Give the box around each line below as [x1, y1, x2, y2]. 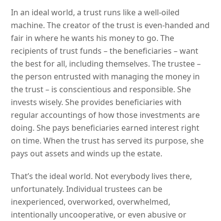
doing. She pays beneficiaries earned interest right [11, 122, 200, 133]
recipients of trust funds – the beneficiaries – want [11, 45, 199, 56]
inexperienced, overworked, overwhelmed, [11, 196, 171, 207]
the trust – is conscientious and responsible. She [11, 83, 191, 95]
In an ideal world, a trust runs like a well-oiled [11, 6, 180, 18]
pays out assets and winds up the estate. [11, 147, 163, 159]
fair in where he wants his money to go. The [11, 32, 175, 43]
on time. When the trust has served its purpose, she [11, 135, 204, 146]
